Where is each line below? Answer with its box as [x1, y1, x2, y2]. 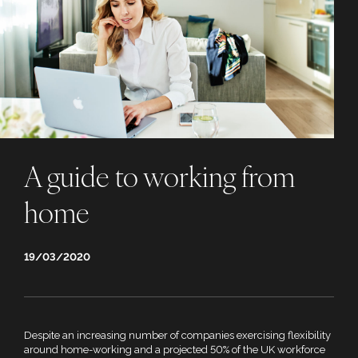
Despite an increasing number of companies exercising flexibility [24, 329, 331, 341]
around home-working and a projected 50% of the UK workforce [24, 344, 325, 356]
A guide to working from [24, 166, 295, 194]
